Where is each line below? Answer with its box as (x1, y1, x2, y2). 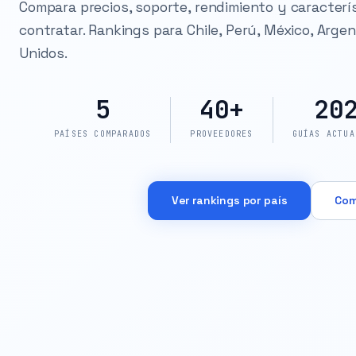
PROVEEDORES (190, 128, 253, 139)
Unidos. (19, 44, 68, 62)
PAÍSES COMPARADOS (54, 128, 152, 139)
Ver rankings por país (171, 192, 288, 207)
